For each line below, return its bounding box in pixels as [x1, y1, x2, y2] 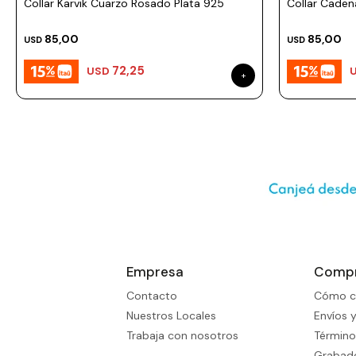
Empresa [126, 262, 184, 281]
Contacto [126, 288, 178, 303]
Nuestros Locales [126, 308, 217, 323]
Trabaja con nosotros [126, 327, 239, 342]
